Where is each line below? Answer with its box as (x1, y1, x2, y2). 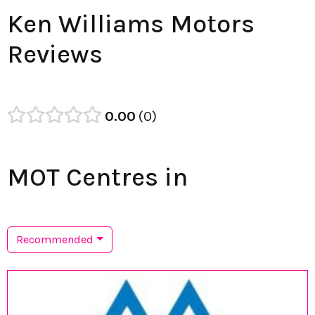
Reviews (7, 39, 103, 69)
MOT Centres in (7, 162, 188, 192)
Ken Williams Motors (7, 8, 255, 39)
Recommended (16, 232, 94, 246)
